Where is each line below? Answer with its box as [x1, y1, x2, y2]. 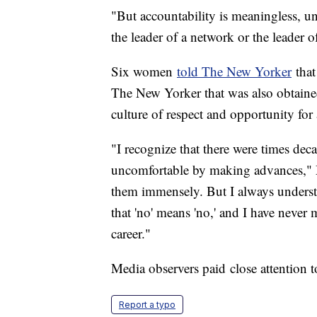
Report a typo [119, 299, 175, 311]
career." [111, 224, 151, 243]
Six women [111, 62, 177, 81]
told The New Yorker [177, 62, 292, 81]
